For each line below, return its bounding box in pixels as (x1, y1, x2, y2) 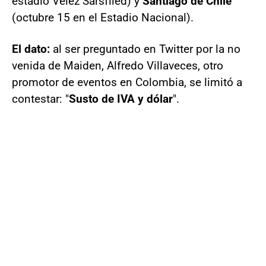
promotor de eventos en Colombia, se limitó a (12, 75, 242, 90)
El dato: (12, 42, 53, 56)
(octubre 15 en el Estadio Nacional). (12, 11, 194, 25)
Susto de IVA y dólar (69, 92, 173, 106)
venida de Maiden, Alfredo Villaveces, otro (12, 59, 223, 73)
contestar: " (12, 92, 69, 106)
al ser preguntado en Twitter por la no (53, 42, 240, 56)
